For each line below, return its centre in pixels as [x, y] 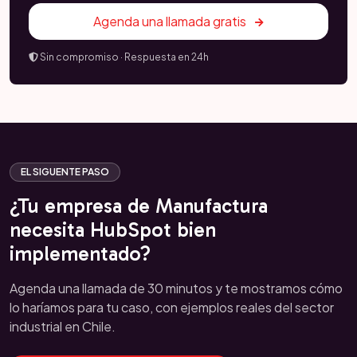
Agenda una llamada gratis [171, 21]
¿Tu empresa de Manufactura [139, 206]
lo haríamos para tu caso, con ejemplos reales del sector [172, 307]
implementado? [80, 254]
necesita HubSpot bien [113, 230]
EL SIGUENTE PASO [65, 172]
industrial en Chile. [63, 326]
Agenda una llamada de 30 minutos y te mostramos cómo [176, 288]
